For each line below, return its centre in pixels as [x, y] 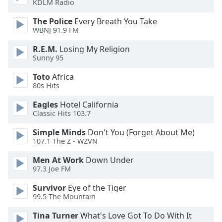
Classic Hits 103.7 [62, 113]
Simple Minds [59, 132]
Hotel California [88, 105]
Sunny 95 [48, 58]
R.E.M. [45, 49]
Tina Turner [55, 216]
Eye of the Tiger [96, 188]
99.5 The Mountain [64, 197]
